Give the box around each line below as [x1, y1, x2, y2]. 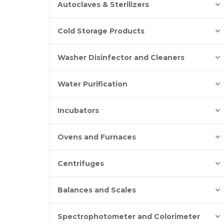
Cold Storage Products [57, 26, 144, 35]
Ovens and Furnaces [57, 132, 136, 141]
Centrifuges [57, 159, 104, 168]
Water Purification [57, 79, 127, 88]
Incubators [57, 106, 99, 115]
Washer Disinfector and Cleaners [57, 53, 184, 62]
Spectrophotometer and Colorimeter [57, 212, 200, 221]
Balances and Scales [57, 185, 136, 194]
